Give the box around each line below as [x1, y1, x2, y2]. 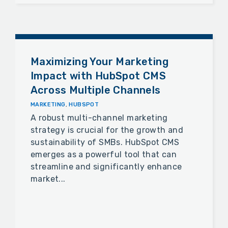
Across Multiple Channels [31, 84, 161, 97]
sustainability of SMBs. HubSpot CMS [31, 137, 179, 148]
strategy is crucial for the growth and [31, 125, 184, 135]
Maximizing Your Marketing [31, 55, 168, 68]
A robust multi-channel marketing [31, 113, 168, 123]
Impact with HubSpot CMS [31, 70, 166, 82]
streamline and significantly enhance [31, 162, 182, 172]
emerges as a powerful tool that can [31, 150, 177, 160]
